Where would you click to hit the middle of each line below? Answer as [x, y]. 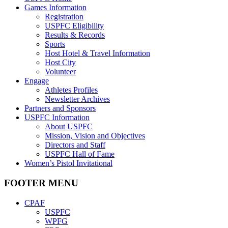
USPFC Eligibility [74, 26]
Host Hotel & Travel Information [97, 53]
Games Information [55, 8]
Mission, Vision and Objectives [95, 136]
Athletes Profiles [71, 90]
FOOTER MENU [41, 183]
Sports [55, 44]
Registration [64, 17]
